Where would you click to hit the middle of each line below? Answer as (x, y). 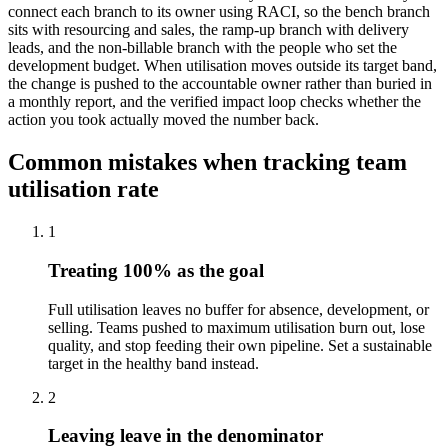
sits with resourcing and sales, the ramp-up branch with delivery (208, 30)
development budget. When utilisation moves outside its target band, (222, 66)
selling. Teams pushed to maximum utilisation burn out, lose (236, 327)
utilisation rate (83, 189)
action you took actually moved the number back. (163, 120)
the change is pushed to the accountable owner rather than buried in (220, 84)
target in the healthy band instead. (153, 363)
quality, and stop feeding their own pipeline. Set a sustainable (240, 345)
